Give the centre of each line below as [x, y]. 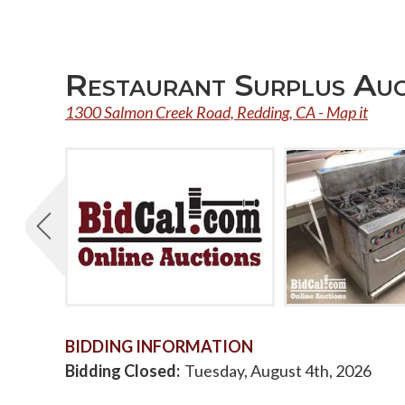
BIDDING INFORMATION [159, 346]
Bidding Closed [121, 370]
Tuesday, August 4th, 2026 [278, 370]
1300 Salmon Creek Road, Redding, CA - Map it [217, 112]
